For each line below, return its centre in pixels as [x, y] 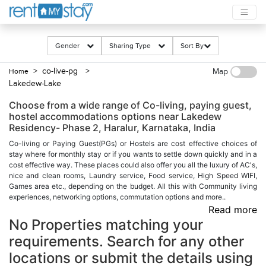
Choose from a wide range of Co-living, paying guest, [130, 105]
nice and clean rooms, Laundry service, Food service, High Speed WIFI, [133, 175]
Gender [71, 46]
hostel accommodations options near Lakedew [115, 116]
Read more [233, 210]
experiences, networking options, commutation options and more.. [117, 197]
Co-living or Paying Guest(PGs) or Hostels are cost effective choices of [133, 143]
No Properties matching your [106, 225]
